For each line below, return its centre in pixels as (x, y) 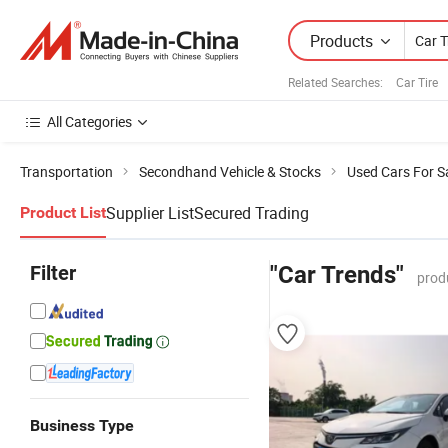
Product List (63, 212)
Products (341, 40)
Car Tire (417, 81)
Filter (53, 273)
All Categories (89, 121)
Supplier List (150, 213)
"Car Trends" (337, 275)
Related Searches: (335, 81)
